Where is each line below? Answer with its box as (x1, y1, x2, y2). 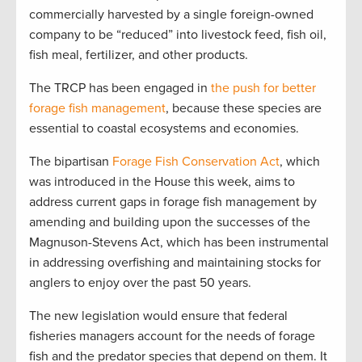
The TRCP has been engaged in (29, 79, 211, 96)
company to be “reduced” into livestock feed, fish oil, (29, 26, 326, 43)
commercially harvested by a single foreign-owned (29, 6, 314, 23)
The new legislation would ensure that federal (29, 307, 288, 324)
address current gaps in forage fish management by (29, 193, 317, 210)
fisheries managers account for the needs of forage (29, 327, 315, 344)
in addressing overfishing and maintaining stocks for (29, 254, 321, 271)
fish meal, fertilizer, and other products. (29, 46, 248, 63)
